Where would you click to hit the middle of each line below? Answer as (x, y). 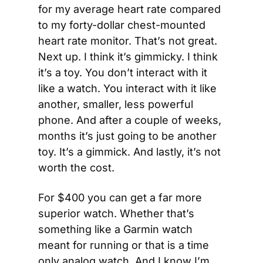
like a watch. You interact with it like (127, 88)
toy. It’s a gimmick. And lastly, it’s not (129, 152)
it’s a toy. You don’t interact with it (123, 73)
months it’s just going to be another (127, 136)
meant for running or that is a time (124, 245)
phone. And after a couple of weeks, (130, 120)
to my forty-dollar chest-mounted (122, 25)
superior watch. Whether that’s (116, 213)
